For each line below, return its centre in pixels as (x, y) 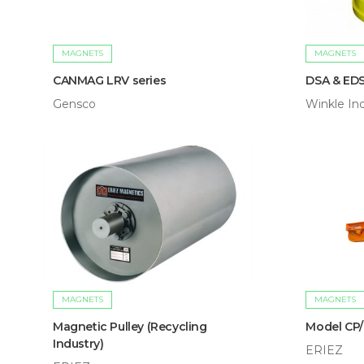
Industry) (78, 344)
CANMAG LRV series (110, 80)
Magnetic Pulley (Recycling (130, 327)
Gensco (74, 104)
